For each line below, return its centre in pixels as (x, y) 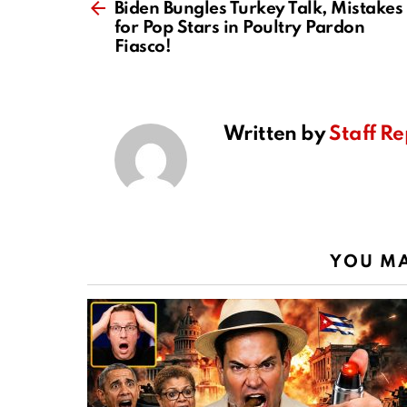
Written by (277, 135)
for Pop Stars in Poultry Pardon (240, 28)
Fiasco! (143, 47)
